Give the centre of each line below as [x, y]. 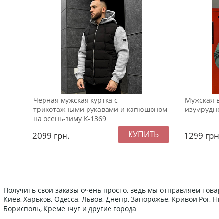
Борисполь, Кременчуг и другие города [70, 209]
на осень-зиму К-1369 [70, 119]
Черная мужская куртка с [76, 100]
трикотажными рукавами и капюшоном [100, 109]
